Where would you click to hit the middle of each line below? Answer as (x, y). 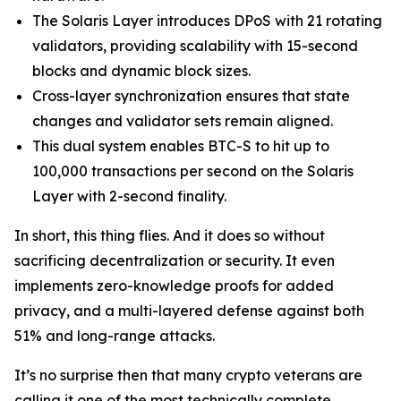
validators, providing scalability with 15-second (195, 46)
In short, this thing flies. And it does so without (170, 235)
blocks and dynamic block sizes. (141, 71)
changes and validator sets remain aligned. (183, 121)
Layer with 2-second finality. (129, 196)
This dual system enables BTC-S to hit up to (181, 146)
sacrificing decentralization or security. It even (175, 260)
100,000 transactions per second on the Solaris (193, 171)
